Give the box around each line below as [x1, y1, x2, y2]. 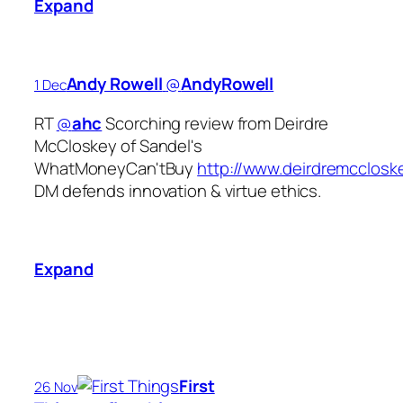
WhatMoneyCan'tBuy [34, 156, 198, 180]
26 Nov [34, 378, 78, 398]
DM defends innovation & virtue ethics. [34, 178, 322, 202]
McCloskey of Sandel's [34, 133, 202, 157]
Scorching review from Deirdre [102, 111, 329, 135]
